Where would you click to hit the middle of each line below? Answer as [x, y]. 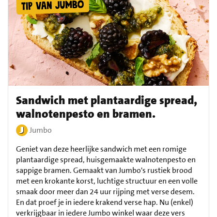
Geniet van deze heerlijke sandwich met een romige [101, 149]
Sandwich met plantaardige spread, [107, 100]
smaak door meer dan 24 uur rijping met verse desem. [105, 192]
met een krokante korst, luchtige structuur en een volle [107, 181]
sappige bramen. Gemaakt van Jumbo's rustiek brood [104, 170]
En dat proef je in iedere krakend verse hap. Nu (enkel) [105, 202]
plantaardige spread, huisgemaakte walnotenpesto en [106, 160]
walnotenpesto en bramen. [86, 114]
